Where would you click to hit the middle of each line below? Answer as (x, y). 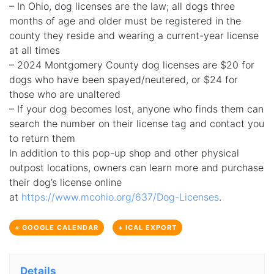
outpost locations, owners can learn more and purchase (136, 168)
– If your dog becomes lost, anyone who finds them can (136, 109)
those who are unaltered (65, 94)
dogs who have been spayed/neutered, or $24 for (124, 80)
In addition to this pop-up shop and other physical (124, 153)
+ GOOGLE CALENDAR (57, 228)
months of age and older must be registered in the (125, 21)
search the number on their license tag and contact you (137, 124)
